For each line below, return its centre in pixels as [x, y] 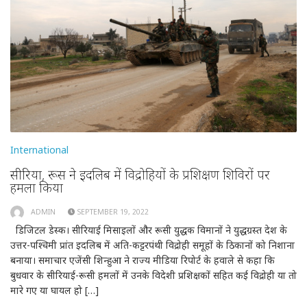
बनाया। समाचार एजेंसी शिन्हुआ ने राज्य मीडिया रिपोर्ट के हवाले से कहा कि [143, 260]
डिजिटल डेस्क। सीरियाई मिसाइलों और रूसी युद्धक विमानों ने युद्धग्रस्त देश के [149, 230]
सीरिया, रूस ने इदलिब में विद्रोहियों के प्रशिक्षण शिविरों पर [140, 174]
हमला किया [37, 187]
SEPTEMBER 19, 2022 [113, 211]
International [39, 149]
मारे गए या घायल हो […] [54, 291]
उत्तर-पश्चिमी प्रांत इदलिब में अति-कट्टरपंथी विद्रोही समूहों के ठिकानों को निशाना [152, 245]
